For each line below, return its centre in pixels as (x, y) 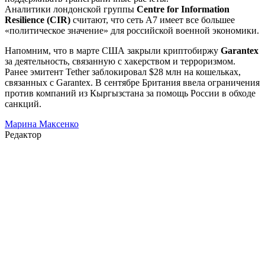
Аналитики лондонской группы (71, 9)
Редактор (23, 134)
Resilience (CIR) (38, 20)
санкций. (23, 104)
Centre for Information (183, 9)
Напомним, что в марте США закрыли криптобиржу (113, 50)
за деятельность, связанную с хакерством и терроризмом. (120, 61)
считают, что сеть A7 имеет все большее (153, 20)
